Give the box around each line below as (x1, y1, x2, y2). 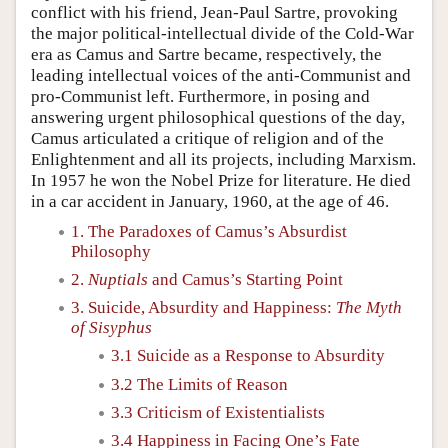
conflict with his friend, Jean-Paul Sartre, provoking (31, 2, 398, 22)
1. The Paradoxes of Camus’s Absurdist (71, 221, 347, 241)
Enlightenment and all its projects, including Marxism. (31, 149, 416, 169)
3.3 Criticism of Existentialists (111, 402, 325, 422)
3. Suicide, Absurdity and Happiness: (71, 298, 336, 317)
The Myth (336, 298, 402, 317)
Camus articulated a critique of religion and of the (31, 128, 384, 148)
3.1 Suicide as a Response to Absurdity (111, 346, 385, 366)
